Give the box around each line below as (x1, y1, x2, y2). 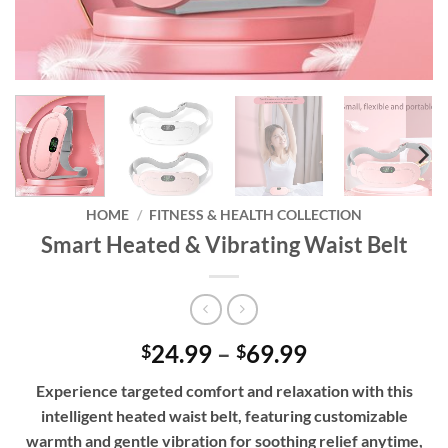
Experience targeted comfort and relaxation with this (35, 380, 413, 400)
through (306, 409, 393, 439)
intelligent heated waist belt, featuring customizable (40, 405, 408, 425)
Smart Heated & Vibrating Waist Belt (40, 231, 408, 259)
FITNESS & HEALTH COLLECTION (148, 207, 362, 224)
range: (306, 361, 374, 391)
